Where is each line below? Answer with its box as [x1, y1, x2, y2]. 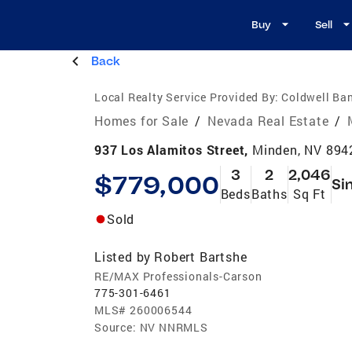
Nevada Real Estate [207, 112, 329, 129]
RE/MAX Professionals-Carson [94, 268, 262, 284]
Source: [94, 319, 137, 335]
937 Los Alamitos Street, [94, 141, 252, 158]
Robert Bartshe [154, 247, 247, 265]
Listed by [94, 247, 152, 265]
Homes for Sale [94, 112, 189, 129]
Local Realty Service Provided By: [94, 89, 279, 104]
